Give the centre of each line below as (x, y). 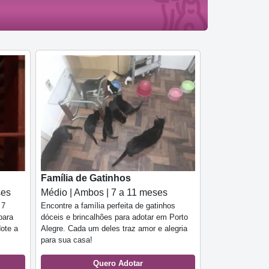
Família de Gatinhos (86, 178)
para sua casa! (67, 240)
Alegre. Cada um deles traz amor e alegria (114, 228)
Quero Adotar (118, 263)
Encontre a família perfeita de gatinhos (108, 205)
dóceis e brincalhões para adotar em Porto (114, 217)
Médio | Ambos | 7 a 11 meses (104, 192)
